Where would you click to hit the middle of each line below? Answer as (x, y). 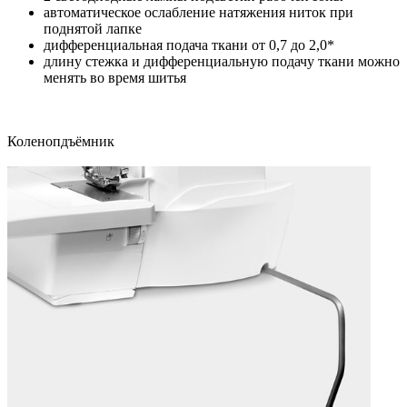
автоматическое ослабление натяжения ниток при (199, 12)
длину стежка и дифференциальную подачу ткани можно (222, 61)
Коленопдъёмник (61, 141)
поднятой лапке (93, 28)
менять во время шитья (115, 77)
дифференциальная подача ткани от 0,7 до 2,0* (189, 45)
